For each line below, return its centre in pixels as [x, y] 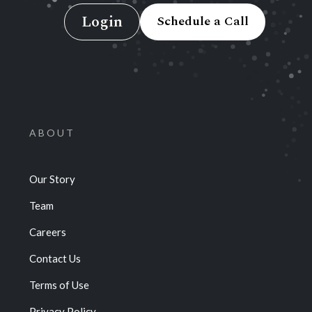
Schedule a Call [202, 22]
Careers [47, 232]
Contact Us [55, 258]
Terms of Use [59, 284]
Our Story [52, 179]
